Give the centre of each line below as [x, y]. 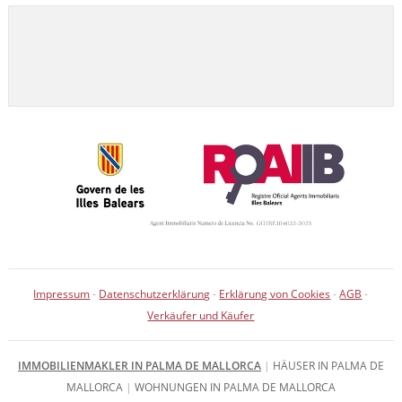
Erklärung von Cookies [275, 293]
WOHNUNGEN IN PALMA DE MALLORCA [235, 387]
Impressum [62, 293]
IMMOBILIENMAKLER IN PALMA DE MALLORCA [139, 365]
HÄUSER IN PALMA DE [328, 365]
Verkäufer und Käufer [201, 315]
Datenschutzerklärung [155, 293]
